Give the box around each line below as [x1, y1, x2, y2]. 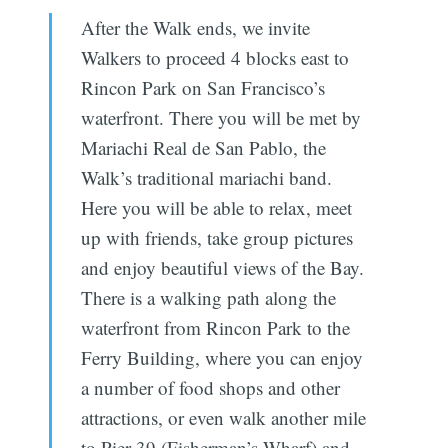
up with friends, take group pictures [80, 224, 353, 250]
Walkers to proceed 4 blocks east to [80, 44, 349, 70]
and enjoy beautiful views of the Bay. [80, 254, 364, 280]
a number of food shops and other [80, 374, 340, 400]
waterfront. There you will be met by [80, 104, 361, 130]
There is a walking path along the [80, 284, 336, 310]
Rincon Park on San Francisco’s [80, 74, 325, 100]
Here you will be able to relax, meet [80, 194, 352, 220]
